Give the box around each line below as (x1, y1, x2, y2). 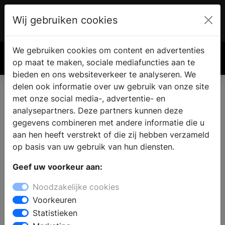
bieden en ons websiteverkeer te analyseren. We (13, 69, 196, 79)
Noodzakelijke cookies (33, 182, 119, 192)
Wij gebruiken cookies (13, 14, 118, 26)
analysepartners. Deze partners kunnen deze (13, 105, 183, 116)
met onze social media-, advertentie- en (13, 93, 165, 103)
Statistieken (33, 208, 77, 218)
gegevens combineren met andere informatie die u (13, 118, 204, 128)
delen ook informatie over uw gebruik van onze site (13, 81, 209, 91)
